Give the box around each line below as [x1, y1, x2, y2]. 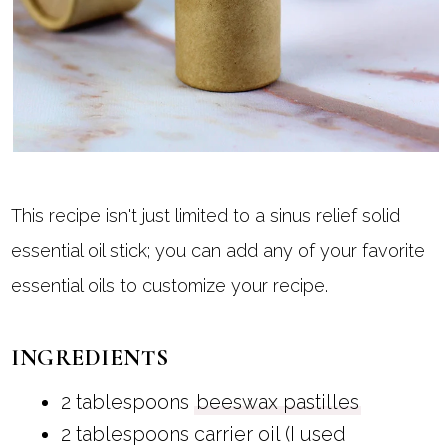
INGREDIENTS [11, 343, 169, 372]
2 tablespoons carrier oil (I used [60, 421, 346, 446]
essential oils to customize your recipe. [11, 274, 339, 296]
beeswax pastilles [195, 389, 359, 414]
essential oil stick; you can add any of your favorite [11, 239, 426, 261]
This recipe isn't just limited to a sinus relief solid [11, 204, 401, 226]
